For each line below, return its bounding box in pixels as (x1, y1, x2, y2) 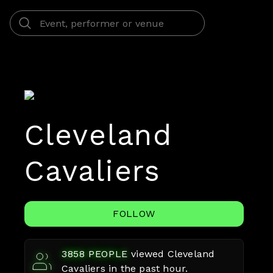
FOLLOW (113, 208, 155, 219)
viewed (131, 248, 168, 260)
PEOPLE (85, 248, 129, 260)
